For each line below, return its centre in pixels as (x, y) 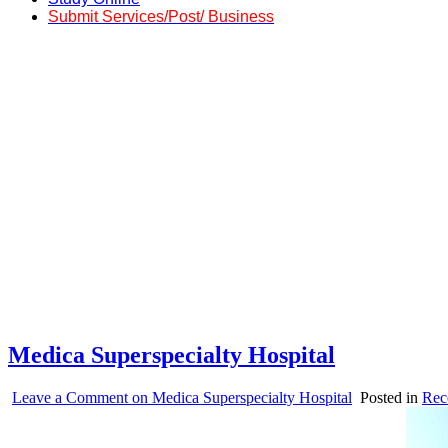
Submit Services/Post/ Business (161, 16)
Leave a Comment (70, 397)
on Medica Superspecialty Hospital (240, 397)
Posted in (391, 397)
